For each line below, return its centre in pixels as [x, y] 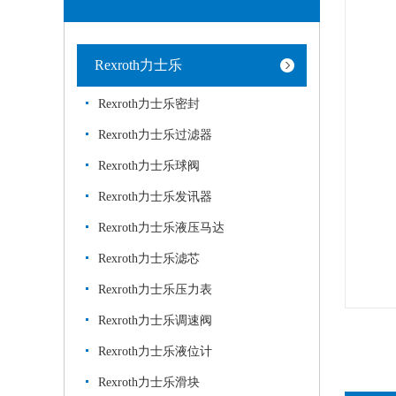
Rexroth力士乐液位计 [155, 351]
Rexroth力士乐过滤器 [155, 135]
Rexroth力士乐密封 [149, 104]
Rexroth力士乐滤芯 [149, 259]
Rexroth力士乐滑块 [149, 382]
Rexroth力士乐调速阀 [155, 320]
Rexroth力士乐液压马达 [161, 228]
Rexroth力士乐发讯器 [155, 197]
